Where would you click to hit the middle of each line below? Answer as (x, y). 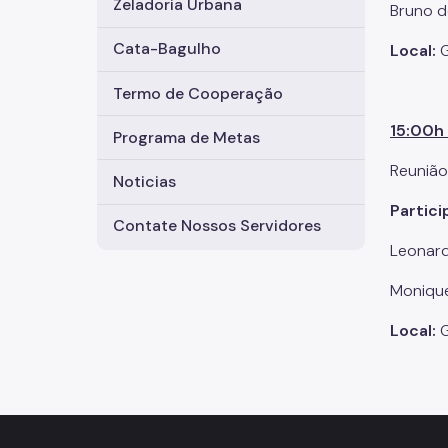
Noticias (144, 181)
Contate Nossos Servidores (217, 226)
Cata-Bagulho (167, 49)
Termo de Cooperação (198, 93)
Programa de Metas (186, 137)
